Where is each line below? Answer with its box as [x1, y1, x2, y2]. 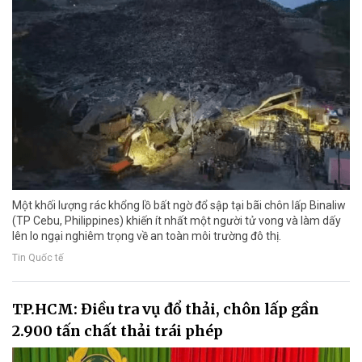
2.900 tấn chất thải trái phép [12, 321, 223, 340]
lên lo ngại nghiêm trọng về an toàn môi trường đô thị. [12, 229, 281, 242]
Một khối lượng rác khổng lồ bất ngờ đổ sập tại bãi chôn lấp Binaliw [12, 198, 346, 212]
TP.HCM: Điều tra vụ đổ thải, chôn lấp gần [12, 299, 319, 318]
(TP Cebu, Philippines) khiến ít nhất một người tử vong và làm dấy [12, 213, 341, 227]
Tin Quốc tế [12, 252, 63, 264]
